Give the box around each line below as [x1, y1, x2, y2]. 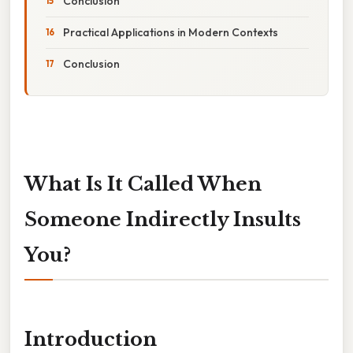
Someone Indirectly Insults [24, 207, 301, 231]
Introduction [24, 328, 157, 351]
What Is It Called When [24, 172, 262, 195]
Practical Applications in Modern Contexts [63, 24, 278, 39]
